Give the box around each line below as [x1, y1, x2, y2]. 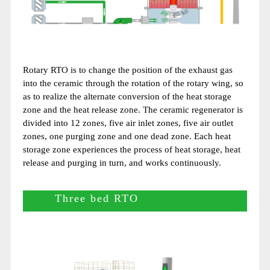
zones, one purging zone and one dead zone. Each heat [22, 131, 231, 141]
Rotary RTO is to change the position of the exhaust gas [22, 64, 233, 75]
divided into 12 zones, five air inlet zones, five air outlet [22, 118, 233, 128]
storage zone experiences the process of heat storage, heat [22, 144, 240, 154]
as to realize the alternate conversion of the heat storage [22, 91, 231, 101]
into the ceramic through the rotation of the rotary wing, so [22, 78, 243, 88]
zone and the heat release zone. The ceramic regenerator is [22, 104, 243, 115]
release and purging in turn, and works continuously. [22, 157, 221, 168]
